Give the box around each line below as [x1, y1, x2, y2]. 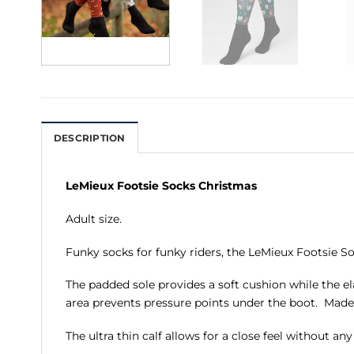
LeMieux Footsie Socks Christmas [66, 179, 257, 194]
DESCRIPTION [54, 133, 126, 145]
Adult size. [66, 211, 122, 226]
